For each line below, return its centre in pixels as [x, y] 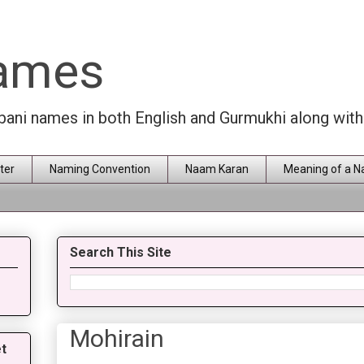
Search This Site [121, 253]
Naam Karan [217, 169]
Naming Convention [100, 169]
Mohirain [117, 339]
